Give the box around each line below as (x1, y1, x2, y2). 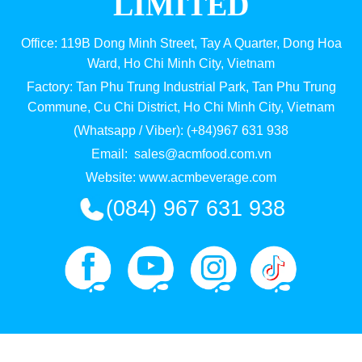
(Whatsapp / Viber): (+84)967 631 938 (74, 123, 288, 137)
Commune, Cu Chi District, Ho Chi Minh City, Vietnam (27, 99, 335, 114)
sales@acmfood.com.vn (133, 146, 271, 161)
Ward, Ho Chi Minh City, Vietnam (87, 56, 275, 70)
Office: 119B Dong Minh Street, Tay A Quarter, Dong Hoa (20, 36, 342, 50)
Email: (90, 146, 134, 161)
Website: (86, 170, 139, 184)
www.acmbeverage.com (139, 170, 276, 184)
